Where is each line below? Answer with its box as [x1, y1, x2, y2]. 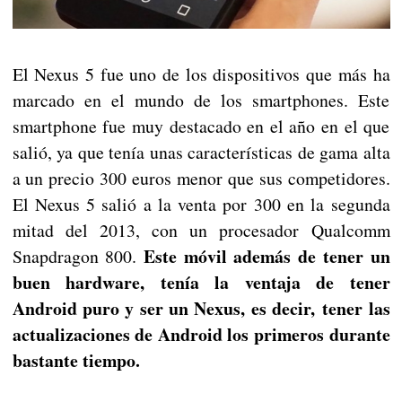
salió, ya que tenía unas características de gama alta [12, 140, 390, 165]
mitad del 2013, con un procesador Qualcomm [12, 218, 390, 243]
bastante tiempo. [12, 347, 140, 374]
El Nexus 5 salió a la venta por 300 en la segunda [12, 192, 390, 217]
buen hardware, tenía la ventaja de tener [12, 269, 390, 296]
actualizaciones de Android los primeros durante [12, 321, 390, 348]
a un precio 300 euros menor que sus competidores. [12, 166, 390, 191]
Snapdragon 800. [12, 244, 137, 269]
